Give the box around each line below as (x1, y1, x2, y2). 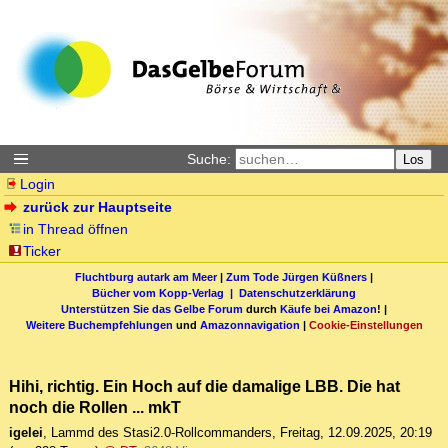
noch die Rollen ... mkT (9, 398, 181, 417)
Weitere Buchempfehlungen (25, 318, 173, 331)
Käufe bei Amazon (280, 302, 377, 315)
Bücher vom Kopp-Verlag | (92, 286, 239, 299)
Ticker (23, 243, 62, 259)
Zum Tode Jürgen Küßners (226, 270, 367, 283)
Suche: (187, 151, 231, 167)
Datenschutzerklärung (239, 286, 356, 299)
